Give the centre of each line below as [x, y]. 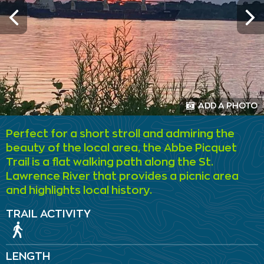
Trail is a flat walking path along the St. [110, 162]
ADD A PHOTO [227, 105]
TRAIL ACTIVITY [48, 214]
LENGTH [28, 257]
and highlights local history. [79, 191]
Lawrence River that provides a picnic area [122, 176]
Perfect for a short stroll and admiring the [120, 134]
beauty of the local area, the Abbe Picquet [121, 148]
